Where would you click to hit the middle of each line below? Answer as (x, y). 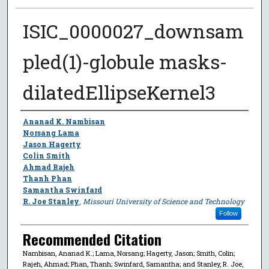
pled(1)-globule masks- (125, 61)
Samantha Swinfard (62, 189)
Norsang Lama (51, 132)
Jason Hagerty (52, 144)
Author (38, 122)
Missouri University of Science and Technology (163, 201)
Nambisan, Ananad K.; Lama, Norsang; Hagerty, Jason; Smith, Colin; (128, 253)
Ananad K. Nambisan (64, 121)
